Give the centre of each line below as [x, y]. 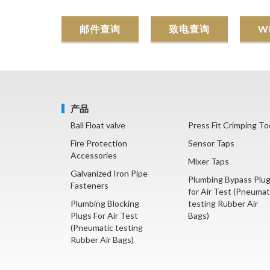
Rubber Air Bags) [102, 240]
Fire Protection [99, 143]
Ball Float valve [98, 125]
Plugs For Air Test [104, 216]
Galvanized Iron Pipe [109, 174]
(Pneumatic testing [107, 228]
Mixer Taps [209, 162]
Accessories [94, 155]
